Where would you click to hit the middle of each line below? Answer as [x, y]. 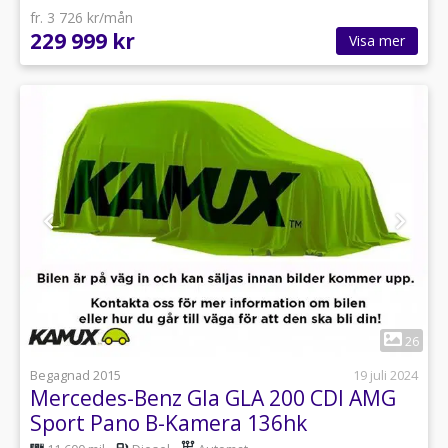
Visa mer [377, 40]
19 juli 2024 [385, 375]
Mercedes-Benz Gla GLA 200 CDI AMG [213, 397]
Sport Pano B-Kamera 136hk [168, 422]
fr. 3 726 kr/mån [81, 17]
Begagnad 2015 [75, 375]
